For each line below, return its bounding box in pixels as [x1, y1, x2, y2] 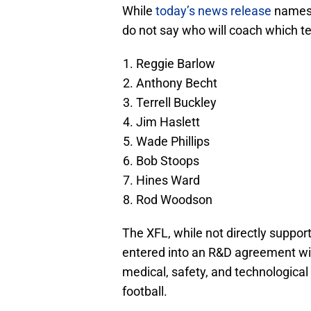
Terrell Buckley [136, 95, 217, 110]
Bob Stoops [136, 153, 199, 169]
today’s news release [155, 3, 271, 19]
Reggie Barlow [136, 56, 215, 72]
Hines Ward [136, 173, 200, 188]
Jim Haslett [136, 115, 200, 130]
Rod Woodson [136, 192, 212, 208]
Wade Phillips [136, 134, 210, 149]
